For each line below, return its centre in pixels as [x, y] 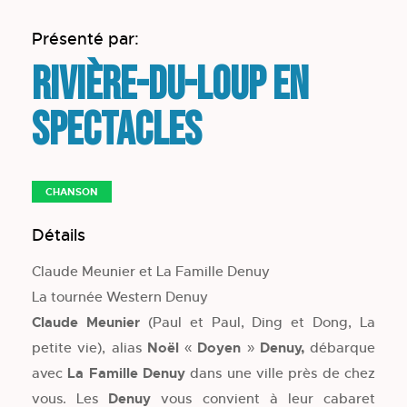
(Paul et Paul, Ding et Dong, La [257, 322]
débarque [339, 347]
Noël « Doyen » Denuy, [225, 347]
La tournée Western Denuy [120, 296]
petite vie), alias [89, 347]
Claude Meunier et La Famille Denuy [151, 271]
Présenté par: [85, 39]
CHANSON [72, 191]
